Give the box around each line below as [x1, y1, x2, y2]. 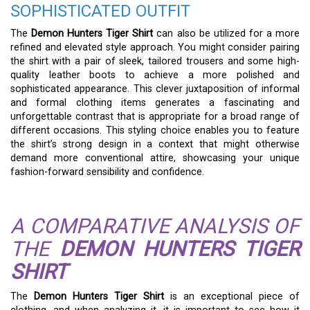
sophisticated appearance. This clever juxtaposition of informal [10, 83, 300, 95]
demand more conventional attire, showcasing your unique [10, 152, 300, 165]
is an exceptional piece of [164, 290, 300, 302]
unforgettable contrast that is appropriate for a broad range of [10, 111, 300, 123]
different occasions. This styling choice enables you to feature [10, 125, 300, 137]
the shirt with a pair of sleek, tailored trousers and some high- [10, 55, 300, 68]
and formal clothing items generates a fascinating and [10, 97, 300, 109]
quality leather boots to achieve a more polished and [10, 69, 300, 82]
